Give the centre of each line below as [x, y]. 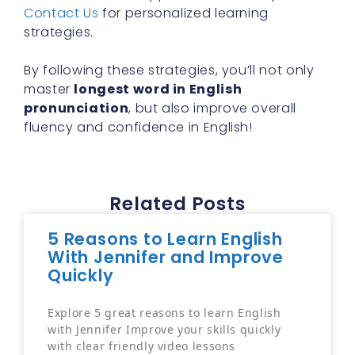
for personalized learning [184, 13]
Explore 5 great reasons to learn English [164, 313]
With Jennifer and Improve [166, 258]
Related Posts [177, 204]
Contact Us [61, 13]
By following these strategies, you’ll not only [169, 71]
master [49, 90]
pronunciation [76, 109]
